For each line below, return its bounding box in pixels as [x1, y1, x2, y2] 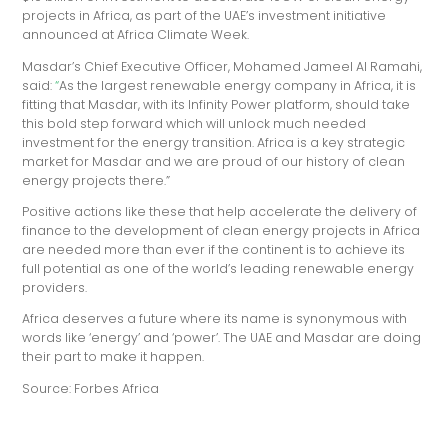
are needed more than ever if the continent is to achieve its [22, 240, 406, 258]
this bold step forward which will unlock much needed [22, 114, 367, 132]
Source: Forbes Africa [22, 379, 160, 397]
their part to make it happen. [22, 348, 205, 366]
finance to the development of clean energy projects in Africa [22, 221, 421, 239]
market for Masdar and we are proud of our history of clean [22, 152, 406, 170]
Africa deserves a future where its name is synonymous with [22, 310, 408, 328]
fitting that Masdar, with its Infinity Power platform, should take [22, 95, 411, 113]
